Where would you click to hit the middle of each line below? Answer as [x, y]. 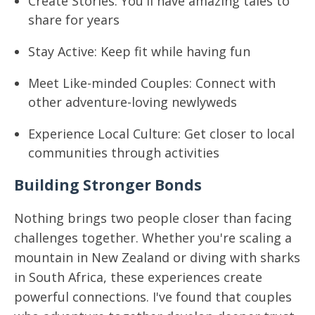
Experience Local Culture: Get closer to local [161, 134]
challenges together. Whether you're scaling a [153, 238]
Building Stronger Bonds [108, 185]
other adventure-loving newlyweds [133, 102]
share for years [74, 20]
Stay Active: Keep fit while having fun [139, 51]
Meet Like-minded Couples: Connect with [152, 83]
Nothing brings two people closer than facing [153, 218]
